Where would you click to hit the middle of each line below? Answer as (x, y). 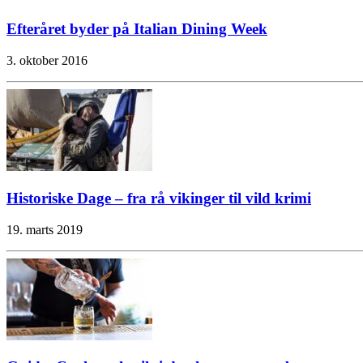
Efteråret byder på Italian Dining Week (137, 29)
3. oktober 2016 (47, 61)
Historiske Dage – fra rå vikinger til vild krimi (159, 198)
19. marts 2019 (45, 229)
